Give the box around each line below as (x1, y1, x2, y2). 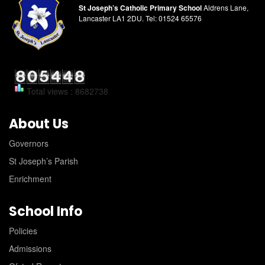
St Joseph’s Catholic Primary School (79, 2, 202, 14)
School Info (9, 202, 82, 221)
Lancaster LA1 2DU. (79, 13, 144, 24)
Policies (9, 225, 37, 237)
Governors (9, 137, 49, 150)
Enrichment (9, 173, 51, 185)
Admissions (9, 243, 51, 255)
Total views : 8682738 (24, 85, 108, 98)
